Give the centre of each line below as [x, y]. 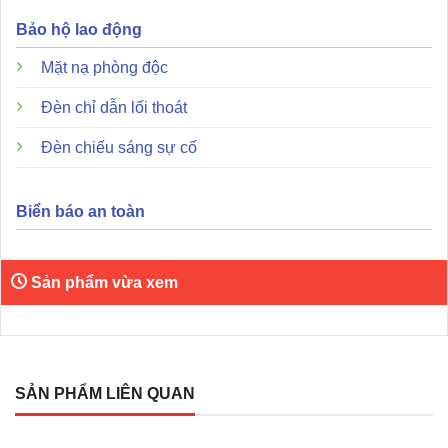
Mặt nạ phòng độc [104, 67]
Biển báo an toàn [80, 211]
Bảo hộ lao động [79, 29]
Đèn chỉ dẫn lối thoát [114, 107]
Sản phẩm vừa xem [104, 282]
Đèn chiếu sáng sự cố [119, 147]
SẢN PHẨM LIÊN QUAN [105, 393]
